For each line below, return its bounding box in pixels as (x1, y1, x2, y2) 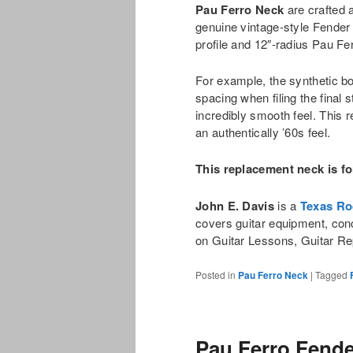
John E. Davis (195, 196, 274, 214)
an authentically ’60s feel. (195, 123, 331, 140)
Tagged (315, 268, 347, 281)
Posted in (195, 268, 236, 281)
